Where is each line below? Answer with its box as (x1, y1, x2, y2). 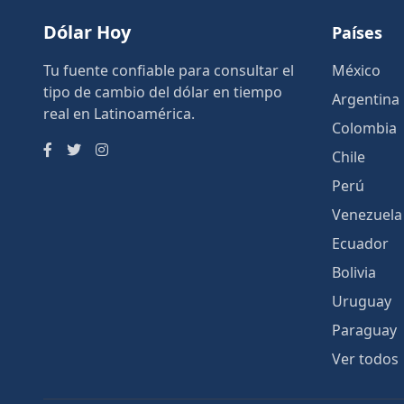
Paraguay (332, 320, 397, 340)
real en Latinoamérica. (43, 104, 195, 124)
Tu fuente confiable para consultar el (43, 60, 294, 80)
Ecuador (332, 234, 389, 253)
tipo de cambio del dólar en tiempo (43, 82, 282, 102)
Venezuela (332, 205, 402, 225)
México (332, 60, 381, 80)
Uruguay (332, 291, 391, 311)
